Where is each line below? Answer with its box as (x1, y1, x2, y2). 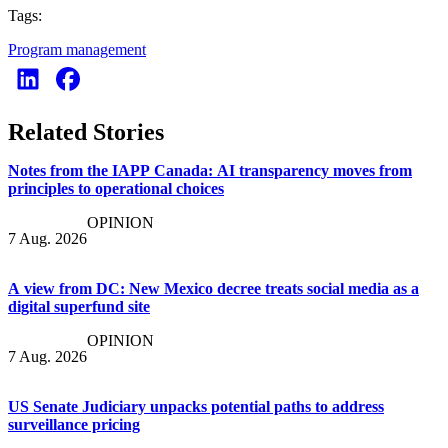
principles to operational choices (8, 180, 224, 197)
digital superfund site (8, 298, 150, 315)
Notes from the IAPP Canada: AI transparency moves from (8, 162, 412, 179)
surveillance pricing (8, 416, 140, 433)
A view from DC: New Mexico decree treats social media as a (8, 280, 419, 297)
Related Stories (8, 119, 164, 145)
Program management (8, 41, 146, 59)
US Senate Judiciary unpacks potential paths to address (8, 398, 384, 415)
